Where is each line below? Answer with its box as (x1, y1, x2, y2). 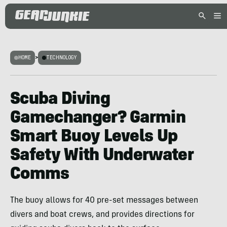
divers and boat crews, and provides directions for (10, 211, 195, 219)
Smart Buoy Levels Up (10, 129, 178, 146)
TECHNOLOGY (46, 54, 77, 61)
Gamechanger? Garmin (10, 110, 186, 127)
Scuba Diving (10, 91, 110, 108)
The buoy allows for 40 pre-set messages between (10, 197, 198, 205)
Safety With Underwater (10, 147, 194, 165)
